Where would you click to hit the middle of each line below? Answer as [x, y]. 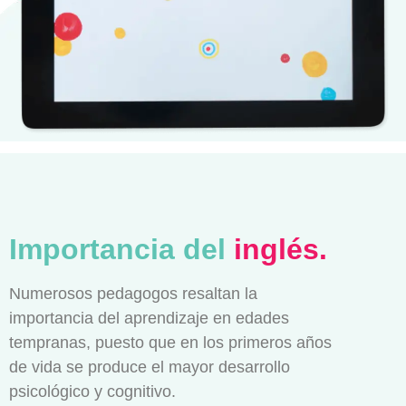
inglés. [276, 249]
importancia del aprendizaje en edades [149, 318]
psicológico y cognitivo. [92, 391]
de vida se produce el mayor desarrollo [150, 367]
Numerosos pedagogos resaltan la [133, 293]
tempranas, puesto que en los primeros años [170, 342]
